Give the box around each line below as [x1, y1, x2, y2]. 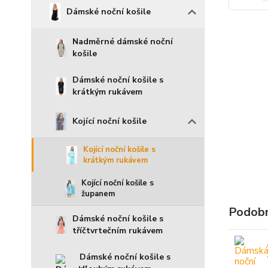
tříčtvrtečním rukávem [72, 225, 163, 236]
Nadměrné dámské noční [72, 36, 173, 47]
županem [81, 188, 115, 199]
